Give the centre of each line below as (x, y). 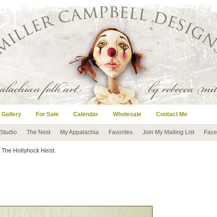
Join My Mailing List (168, 132)
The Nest (39, 132)
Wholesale (127, 114)
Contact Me (172, 114)
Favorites (121, 132)
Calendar (86, 114)
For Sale (47, 114)
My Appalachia (79, 132)
